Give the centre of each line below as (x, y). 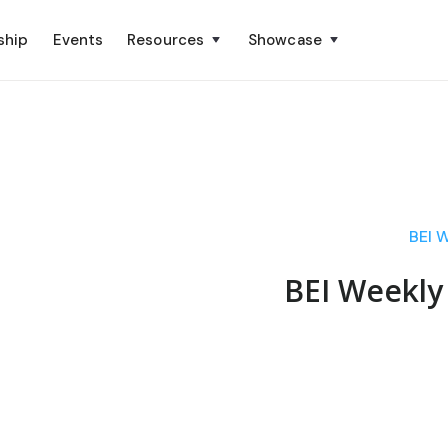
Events (78, 40)
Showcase (285, 40)
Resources (166, 40)
